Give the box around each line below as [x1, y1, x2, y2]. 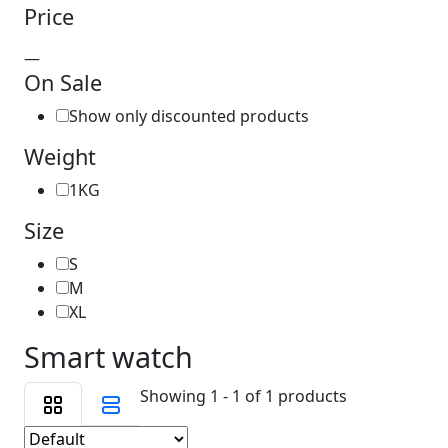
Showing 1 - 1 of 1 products [140, 385, 347, 408]
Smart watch [24, 337, 193, 377]
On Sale [24, 68, 102, 98]
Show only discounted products [69, 105, 309, 128]
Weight [24, 142, 96, 172]
